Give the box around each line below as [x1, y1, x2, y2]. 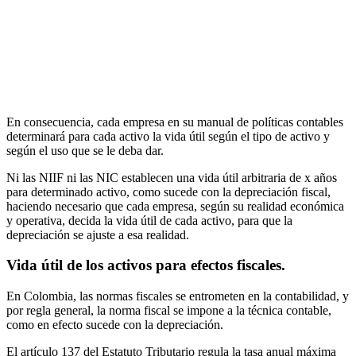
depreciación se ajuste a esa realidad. [6, 227, 189, 242]
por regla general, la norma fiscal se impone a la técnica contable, [6, 304, 331, 318]
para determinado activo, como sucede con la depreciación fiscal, [6, 184, 331, 199]
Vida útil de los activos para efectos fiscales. [6, 257, 285, 274]
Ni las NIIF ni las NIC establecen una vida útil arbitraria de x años [6, 170, 337, 184]
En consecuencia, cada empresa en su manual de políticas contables [6, 114, 343, 129]
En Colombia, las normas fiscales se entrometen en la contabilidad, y [6, 289, 349, 304]
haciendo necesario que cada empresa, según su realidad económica [6, 199, 344, 213]
